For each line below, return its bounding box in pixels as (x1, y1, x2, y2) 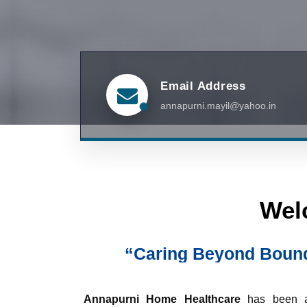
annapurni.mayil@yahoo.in (160, 99, 276, 111)
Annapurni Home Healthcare (84, 293, 241, 305)
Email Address (160, 79, 246, 93)
